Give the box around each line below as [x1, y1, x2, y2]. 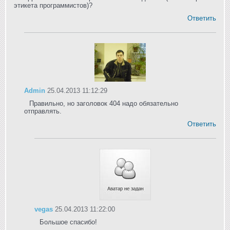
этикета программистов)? [14, 2, 92, 10]
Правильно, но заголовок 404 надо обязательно [29, 100, 178, 108]
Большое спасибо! [40, 218, 97, 226]
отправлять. [24, 107, 62, 116]
